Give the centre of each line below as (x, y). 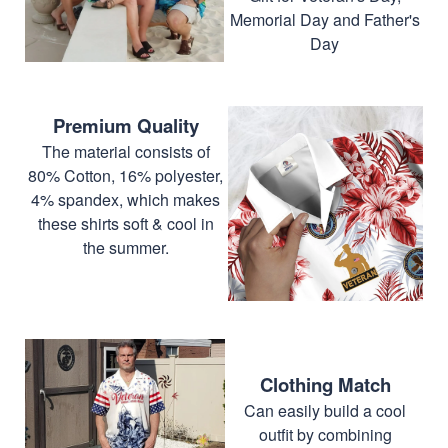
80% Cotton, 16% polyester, (125, 175)
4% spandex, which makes (125, 199)
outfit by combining (325, 434)
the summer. (125, 247)
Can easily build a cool (325, 410)
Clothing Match (325, 384)
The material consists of (125, 151)
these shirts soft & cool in (125, 223)
